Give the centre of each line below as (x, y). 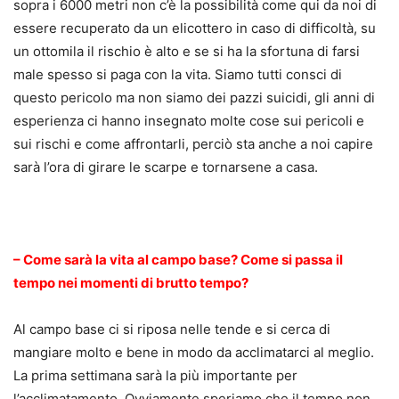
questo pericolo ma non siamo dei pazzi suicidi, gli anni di (194, 98)
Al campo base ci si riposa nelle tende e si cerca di (172, 330)
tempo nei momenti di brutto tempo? (131, 283)
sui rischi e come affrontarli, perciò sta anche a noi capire (193, 144)
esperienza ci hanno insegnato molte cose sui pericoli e (189, 121)
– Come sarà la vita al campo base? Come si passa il (178, 260)
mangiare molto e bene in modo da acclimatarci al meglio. (194, 353)
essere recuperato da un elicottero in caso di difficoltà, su (195, 28)
